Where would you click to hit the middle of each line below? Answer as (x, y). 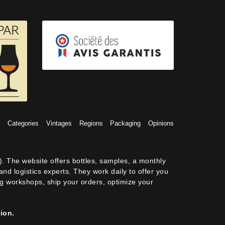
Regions (91, 124)
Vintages (59, 124)
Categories (23, 124)
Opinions (161, 124)
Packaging (126, 124)
